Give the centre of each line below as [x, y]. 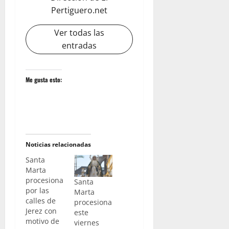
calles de [41, 201]
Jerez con [41, 211]
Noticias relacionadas [58, 145]
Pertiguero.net [79, 10]
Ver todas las [79, 33]
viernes [86, 222]
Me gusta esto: [44, 80]
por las [37, 191]
